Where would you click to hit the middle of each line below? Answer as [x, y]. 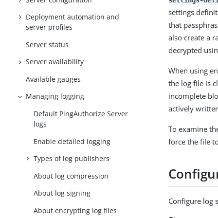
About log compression [71, 176]
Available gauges [54, 79]
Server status [47, 44]
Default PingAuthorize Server [81, 114]
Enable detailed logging [72, 141]
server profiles [49, 27]
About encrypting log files [75, 210]
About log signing [62, 193]
